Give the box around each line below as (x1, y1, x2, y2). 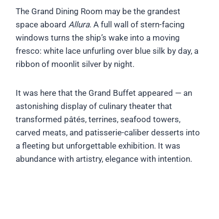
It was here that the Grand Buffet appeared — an (16, 88, 192, 98)
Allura (68, 19, 89, 29)
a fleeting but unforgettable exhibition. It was (16, 140, 180, 151)
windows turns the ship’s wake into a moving (16, 32, 180, 43)
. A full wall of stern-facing (89, 19, 185, 29)
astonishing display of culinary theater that (16, 101, 172, 111)
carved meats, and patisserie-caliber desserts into (16, 127, 200, 137)
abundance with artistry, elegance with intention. (16, 153, 192, 164)
